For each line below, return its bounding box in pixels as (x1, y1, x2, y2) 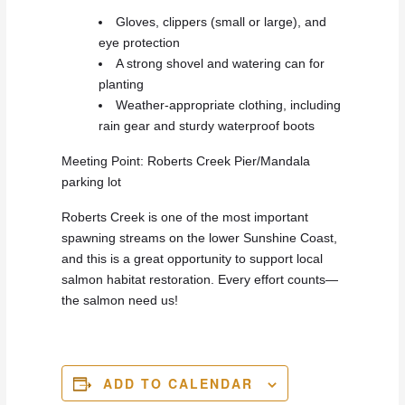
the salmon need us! (61, 294, 179, 308)
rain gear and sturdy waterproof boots (99, 119, 316, 134)
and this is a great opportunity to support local (61, 252, 324, 267)
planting (99, 78, 145, 92)
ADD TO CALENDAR (103, 374, 254, 393)
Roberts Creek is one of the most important (61, 211, 309, 225)
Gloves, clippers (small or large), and (116, 15, 327, 30)
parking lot (61, 175, 122, 190)
